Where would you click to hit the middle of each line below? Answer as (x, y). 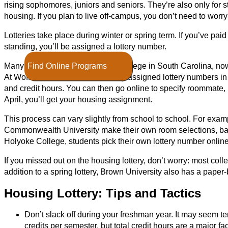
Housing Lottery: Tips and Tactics (103, 193)
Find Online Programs (67, 66)
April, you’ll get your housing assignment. (78, 100)
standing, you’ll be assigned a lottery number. (85, 47)
